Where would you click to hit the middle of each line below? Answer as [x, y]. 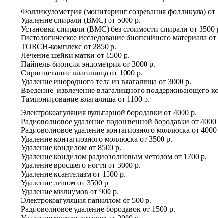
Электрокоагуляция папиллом [71, 200]
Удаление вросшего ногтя [64, 165]
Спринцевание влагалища [64, 73]
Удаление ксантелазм [56, 174]
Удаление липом [48, 182]
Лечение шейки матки [58, 55]
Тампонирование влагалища [68, 99]
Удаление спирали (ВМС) [64, 20]
